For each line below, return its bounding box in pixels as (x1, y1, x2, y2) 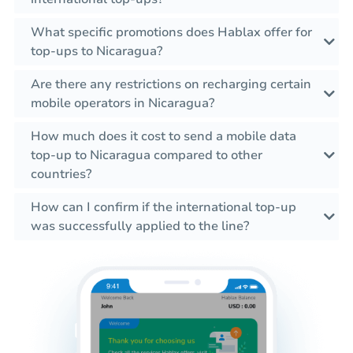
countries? (31, 165, 91, 184)
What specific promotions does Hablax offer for (31, 24, 312, 42)
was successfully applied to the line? (31, 217, 249, 236)
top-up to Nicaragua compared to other (31, 147, 262, 165)
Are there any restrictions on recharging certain (31, 76, 311, 94)
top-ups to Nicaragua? (31, 43, 162, 61)
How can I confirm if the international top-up (31, 199, 296, 217)
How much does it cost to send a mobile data (31, 128, 296, 146)
